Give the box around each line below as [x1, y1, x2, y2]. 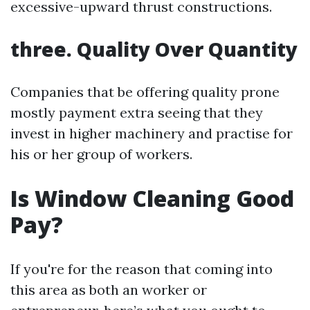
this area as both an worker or [10, 281, 207, 298]
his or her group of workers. [10, 145, 192, 163]
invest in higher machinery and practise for [10, 125, 293, 142]
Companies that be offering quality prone [10, 83, 280, 100]
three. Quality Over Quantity [10, 36, 298, 62]
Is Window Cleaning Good [10, 183, 294, 213]
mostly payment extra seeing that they [10, 104, 263, 121]
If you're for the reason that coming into [10, 260, 273, 277]
